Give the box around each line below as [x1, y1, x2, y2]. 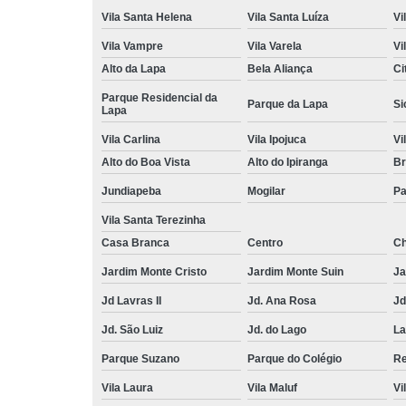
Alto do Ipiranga [247, 155, 328, 169]
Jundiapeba [101, 184, 161, 198]
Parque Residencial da [101, 91, 217, 104]
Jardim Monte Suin [247, 265, 343, 278]
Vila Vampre [101, 39, 163, 53]
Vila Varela [247, 39, 302, 53]
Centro [247, 236, 283, 249]
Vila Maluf [247, 381, 297, 394]
